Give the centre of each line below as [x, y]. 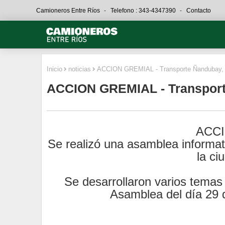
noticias [80, 69]
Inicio [54, 69]
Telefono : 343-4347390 [144, 11]
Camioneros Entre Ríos [69, 11]
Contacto [199, 11]
